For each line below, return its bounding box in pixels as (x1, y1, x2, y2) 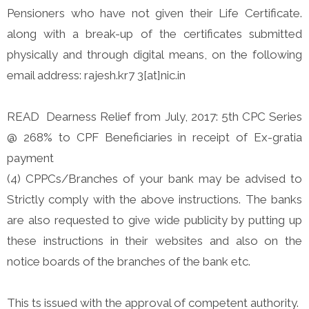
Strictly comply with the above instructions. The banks (7, 192, 302, 207)
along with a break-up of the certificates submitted (7, 27, 302, 41)
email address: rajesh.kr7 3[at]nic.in (7, 68, 188, 83)
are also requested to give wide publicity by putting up (7, 213, 302, 228)
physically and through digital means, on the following (7, 48, 302, 62)
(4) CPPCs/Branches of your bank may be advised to (7, 172, 302, 186)
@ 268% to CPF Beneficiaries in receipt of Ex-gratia (7, 130, 302, 145)
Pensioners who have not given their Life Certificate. (7, 6, 302, 21)
